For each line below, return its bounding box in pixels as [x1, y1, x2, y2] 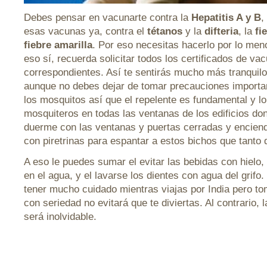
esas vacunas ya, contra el [24, 26, 147, 37]
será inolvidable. [24, 211, 97, 222]
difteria [201, 26, 238, 37]
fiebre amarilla [24, 39, 92, 51]
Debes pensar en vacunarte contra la [24, 12, 191, 23]
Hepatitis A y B [191, 12, 261, 23]
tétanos [147, 26, 182, 37]
